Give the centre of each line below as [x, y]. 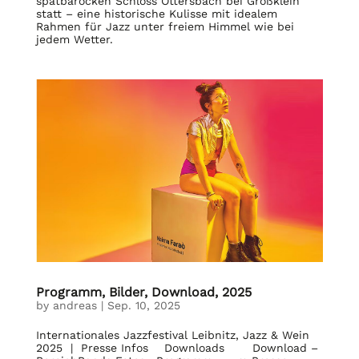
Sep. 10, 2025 [143, 306]
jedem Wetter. [74, 39]
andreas [75, 306]
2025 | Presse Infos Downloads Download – [177, 348]
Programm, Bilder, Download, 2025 [143, 292]
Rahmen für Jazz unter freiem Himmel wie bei [165, 26]
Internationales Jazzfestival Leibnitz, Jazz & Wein [172, 335]
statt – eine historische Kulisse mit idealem [156, 13]
